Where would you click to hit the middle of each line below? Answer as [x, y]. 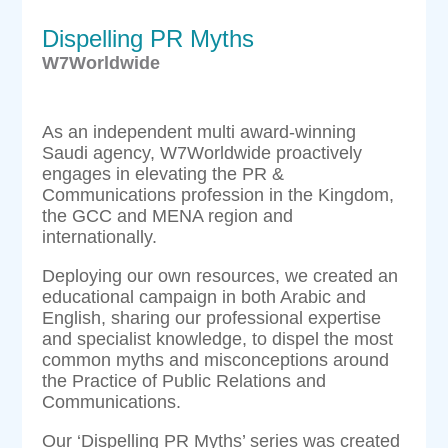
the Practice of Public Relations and [184, 380]
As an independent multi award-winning [199, 131]
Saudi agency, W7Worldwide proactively [202, 152]
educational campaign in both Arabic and [204, 296]
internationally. [100, 236]
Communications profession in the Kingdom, [218, 194]
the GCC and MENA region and [168, 215]
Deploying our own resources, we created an [220, 275]
